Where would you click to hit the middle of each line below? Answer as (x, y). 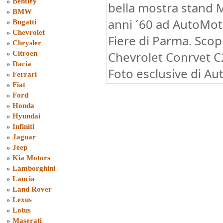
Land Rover (32, 189)
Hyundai (26, 116)
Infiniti (23, 126)
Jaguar (24, 137)
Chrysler (27, 43)
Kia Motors (31, 158)
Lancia (24, 179)
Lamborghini (34, 168)
